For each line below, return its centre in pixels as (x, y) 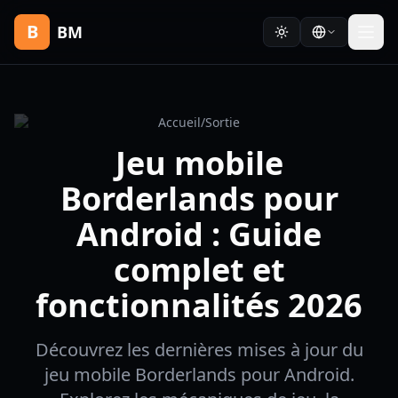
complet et (199, 270)
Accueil (179, 122)
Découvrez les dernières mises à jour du (199, 350)
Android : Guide (199, 234)
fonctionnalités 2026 (199, 305)
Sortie (223, 122)
